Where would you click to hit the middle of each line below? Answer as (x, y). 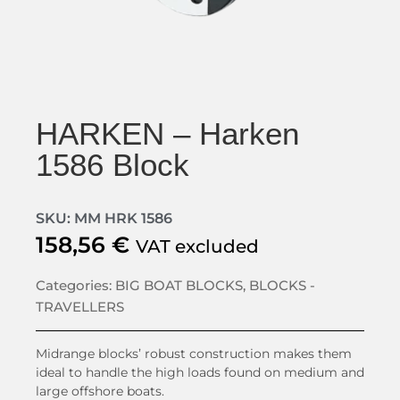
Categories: (75, 286)
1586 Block (112, 165)
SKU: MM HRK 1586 (104, 218)
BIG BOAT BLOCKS (179, 286)
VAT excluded (197, 246)
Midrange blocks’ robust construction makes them (194, 354)
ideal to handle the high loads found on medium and (200, 373)
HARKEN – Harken (167, 133)
